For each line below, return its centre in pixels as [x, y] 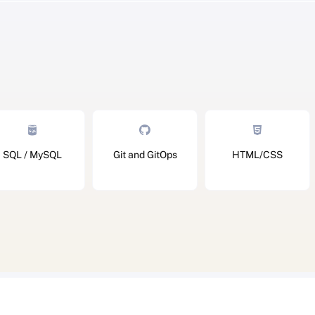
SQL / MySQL [32, 155]
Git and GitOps [145, 155]
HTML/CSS [257, 155]
